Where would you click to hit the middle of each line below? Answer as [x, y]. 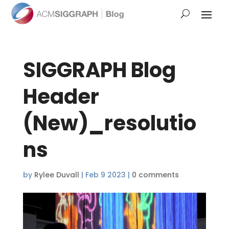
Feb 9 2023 [105, 175]
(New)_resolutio [109, 123]
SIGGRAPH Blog [99, 70]
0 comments [155, 175]
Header [61, 97]
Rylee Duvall [56, 175]
